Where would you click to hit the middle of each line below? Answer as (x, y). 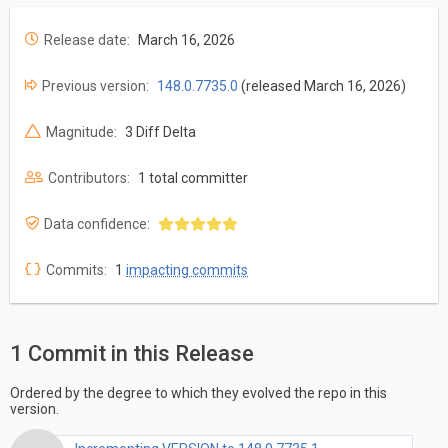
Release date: (87, 40)
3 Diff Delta (160, 132)
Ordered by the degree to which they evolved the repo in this (198, 392)
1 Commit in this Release (132, 354)
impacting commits (187, 270)
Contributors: (89, 178)
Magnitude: (81, 132)
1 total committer (193, 178)
